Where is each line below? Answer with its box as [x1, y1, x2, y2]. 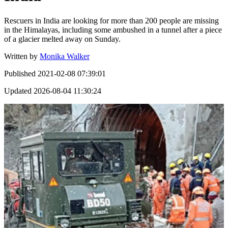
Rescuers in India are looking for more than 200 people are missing [4, 16, 219, 25]
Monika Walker [40, 51, 90, 61]
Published [4, 69, 36, 78]
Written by [4, 51, 38, 61]
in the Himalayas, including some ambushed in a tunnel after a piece [4, 25, 222, 34]
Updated [4, 86, 32, 95]
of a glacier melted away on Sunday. [4, 34, 121, 43]
